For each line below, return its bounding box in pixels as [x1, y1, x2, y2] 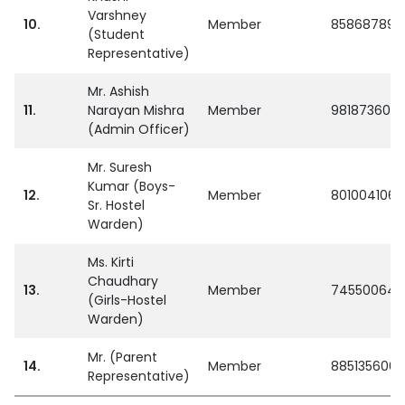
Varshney [88, 5, 146, 24]
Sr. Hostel [88, 195, 145, 214]
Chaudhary [88, 271, 158, 290]
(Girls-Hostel [88, 290, 166, 309]
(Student [88, 24, 145, 43]
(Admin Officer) [88, 119, 190, 138]
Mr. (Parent [88, 347, 157, 366]
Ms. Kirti [88, 252, 134, 271]
